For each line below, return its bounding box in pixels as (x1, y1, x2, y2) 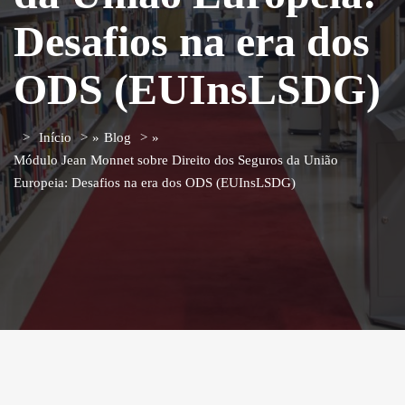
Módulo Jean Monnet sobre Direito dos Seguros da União (14, 152, 338, 167)
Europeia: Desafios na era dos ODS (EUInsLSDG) (14, 174, 296, 190)
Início (39, 129, 71, 145)
